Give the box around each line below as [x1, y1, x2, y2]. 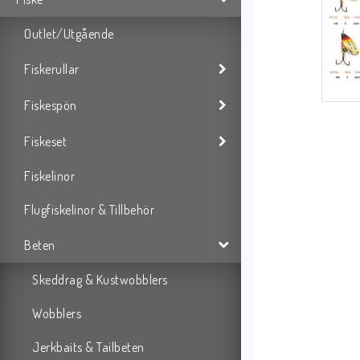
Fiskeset [24, 133, 67, 149]
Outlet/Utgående [24, 26, 114, 43]
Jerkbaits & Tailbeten [32, 339, 145, 356]
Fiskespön [24, 96, 77, 113]
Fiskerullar [24, 60, 80, 77]
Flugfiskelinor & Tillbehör [24, 202, 154, 219]
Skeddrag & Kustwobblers [32, 272, 168, 288]
